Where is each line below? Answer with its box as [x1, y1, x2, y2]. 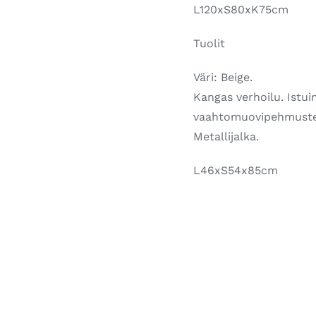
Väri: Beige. [193, 71, 253, 84]
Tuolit [193, 37, 226, 50]
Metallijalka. [193, 130, 260, 143]
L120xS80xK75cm [193, 3, 289, 16]
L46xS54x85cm [193, 164, 279, 177]
